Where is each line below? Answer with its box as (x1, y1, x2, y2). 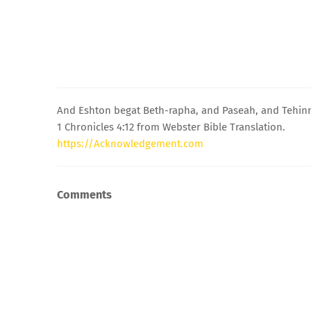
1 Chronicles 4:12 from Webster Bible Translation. (57, 120, 285, 133)
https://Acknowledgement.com (57, 137, 203, 150)
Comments (57, 188, 112, 202)
